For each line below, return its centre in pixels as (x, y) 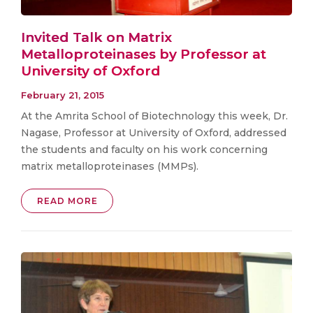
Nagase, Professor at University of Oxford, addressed (154, 133)
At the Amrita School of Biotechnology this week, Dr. (154, 116)
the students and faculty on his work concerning (144, 150)
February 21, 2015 (63, 95)
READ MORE (67, 201)
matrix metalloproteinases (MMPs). (110, 167)
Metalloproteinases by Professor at (144, 54)
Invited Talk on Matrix (96, 37)
